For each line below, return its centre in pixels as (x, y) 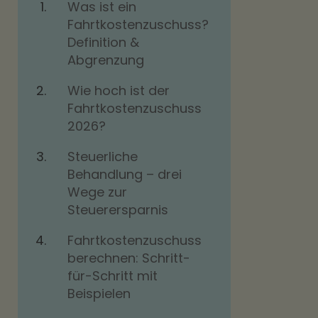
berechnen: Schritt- (129, 258)
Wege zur (97, 192)
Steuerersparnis (118, 210)
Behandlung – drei (125, 174)
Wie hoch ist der (119, 91)
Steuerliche (103, 157)
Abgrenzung (106, 60)
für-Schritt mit (113, 276)
